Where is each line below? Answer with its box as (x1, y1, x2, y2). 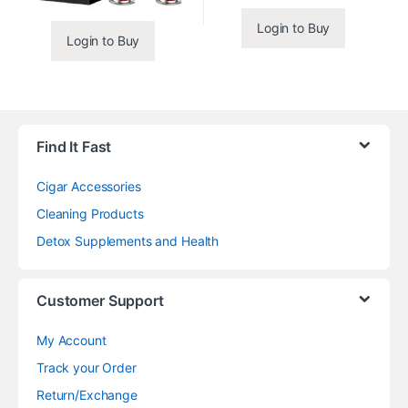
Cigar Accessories (36, 178, 141, 194)
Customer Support (36, 291, 164, 310)
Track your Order (36, 359, 137, 375)
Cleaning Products (36, 205, 144, 221)
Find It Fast (36, 137, 112, 156)
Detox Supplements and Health (36, 232, 219, 249)
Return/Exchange (36, 386, 138, 403)
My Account (36, 331, 107, 348)
